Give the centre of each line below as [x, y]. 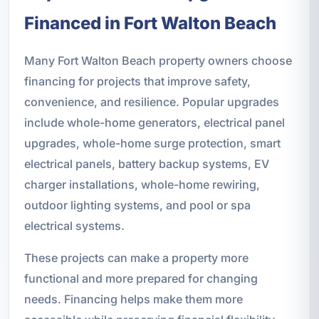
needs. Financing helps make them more [133, 299]
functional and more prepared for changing [141, 278]
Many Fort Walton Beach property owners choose [158, 60]
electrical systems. [74, 225]
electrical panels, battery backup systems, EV [146, 163]
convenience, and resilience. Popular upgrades [151, 101]
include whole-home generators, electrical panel [154, 122]
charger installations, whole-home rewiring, [142, 184]
